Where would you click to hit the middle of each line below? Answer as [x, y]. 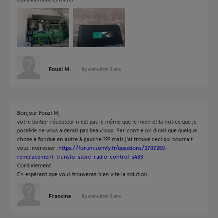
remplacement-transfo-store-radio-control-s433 [80, 156]
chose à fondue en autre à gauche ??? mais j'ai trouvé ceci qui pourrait [105, 139]
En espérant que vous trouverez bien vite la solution [82, 174]
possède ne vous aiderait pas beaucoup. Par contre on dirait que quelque [107, 130]
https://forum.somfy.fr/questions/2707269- [113, 147]
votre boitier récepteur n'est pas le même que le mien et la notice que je [107, 121]
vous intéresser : [38, 147]
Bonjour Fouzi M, [38, 112]
